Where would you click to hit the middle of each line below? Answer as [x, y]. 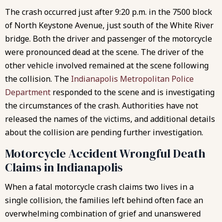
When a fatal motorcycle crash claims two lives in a [99, 187]
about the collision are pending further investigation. [104, 132]
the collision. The [38, 79]
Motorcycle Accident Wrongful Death [105, 153]
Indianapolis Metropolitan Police [132, 79]
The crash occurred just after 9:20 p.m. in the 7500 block [109, 12]
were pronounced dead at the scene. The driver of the [104, 52]
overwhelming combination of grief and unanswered [103, 213]
